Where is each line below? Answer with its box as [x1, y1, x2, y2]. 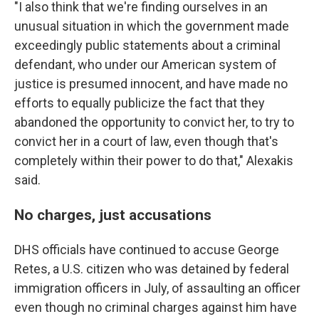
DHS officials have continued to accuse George [14, 242, 279, 257]
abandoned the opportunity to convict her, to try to [14, 115, 294, 130]
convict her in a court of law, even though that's [14, 134, 278, 149]
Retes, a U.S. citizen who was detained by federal [14, 261, 289, 276]
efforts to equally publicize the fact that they [14, 95, 265, 110]
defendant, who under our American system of [14, 57, 277, 72]
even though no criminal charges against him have [14, 300, 297, 315]
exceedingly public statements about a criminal [14, 38, 281, 53]
